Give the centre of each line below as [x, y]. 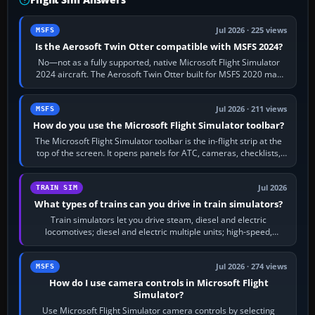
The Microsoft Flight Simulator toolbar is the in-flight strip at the [159, 141]
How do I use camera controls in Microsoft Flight [159, 282]
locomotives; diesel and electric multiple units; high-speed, [159, 231]
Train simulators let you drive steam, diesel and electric [159, 219]
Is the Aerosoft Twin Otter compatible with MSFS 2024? [159, 46]
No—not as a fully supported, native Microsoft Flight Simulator [159, 62]
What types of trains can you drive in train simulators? [159, 204]
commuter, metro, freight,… [159, 243]
